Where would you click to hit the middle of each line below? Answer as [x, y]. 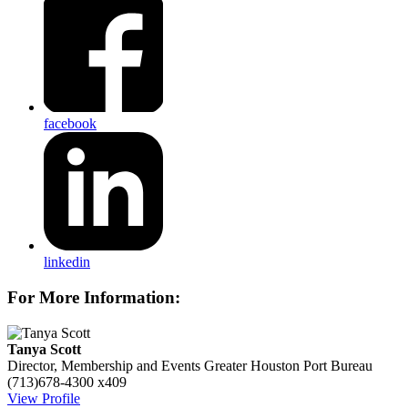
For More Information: [94, 297]
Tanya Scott [44, 349]
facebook [70, 123]
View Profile [44, 398]
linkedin [67, 262]
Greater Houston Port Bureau [288, 365]
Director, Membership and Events [104, 365]
